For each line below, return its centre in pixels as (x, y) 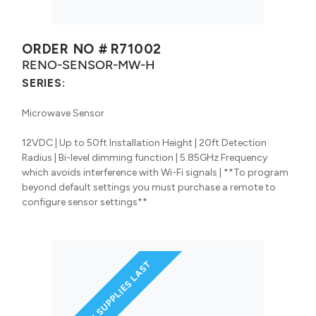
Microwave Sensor (63, 113)
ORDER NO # (65, 49)
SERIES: (44, 83)
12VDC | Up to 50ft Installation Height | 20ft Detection (144, 142)
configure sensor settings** (85, 202)
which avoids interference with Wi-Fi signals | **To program (155, 172)
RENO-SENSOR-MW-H (89, 64)
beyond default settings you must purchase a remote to (149, 187)
